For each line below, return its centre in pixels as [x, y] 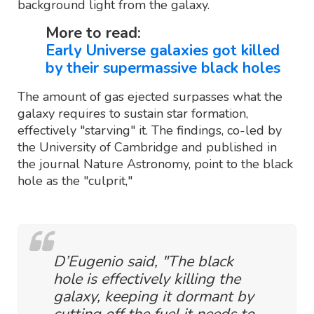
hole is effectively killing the [147, 279]
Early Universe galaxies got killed [163, 50]
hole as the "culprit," [75, 180]
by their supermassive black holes [163, 68]
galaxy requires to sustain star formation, [133, 113]
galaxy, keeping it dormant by [153, 296]
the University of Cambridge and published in [147, 147]
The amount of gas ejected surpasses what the [150, 96]
